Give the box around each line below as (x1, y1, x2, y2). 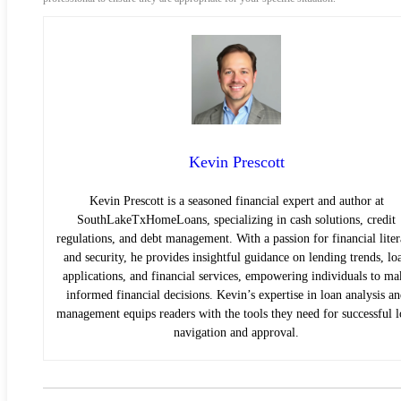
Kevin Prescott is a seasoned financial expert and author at (89, 193, 384, 208)
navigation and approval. (174, 325, 299, 339)
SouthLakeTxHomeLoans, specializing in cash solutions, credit (77, 212, 396, 226)
